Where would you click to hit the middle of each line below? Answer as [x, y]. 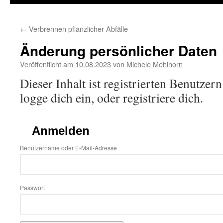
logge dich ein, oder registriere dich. [111, 98]
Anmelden [61, 131]
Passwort [32, 187]
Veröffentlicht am [47, 64]
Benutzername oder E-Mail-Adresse [68, 148]
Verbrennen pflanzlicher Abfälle [77, 29]
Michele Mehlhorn [155, 64]
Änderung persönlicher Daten [118, 51]
